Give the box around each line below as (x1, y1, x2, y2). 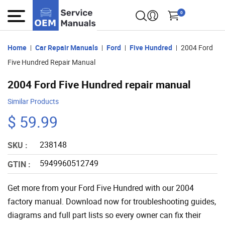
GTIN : (8, 158, 31, 170)
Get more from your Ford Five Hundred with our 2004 (8, 182, 194, 193)
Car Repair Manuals (35, 42, 98, 52)
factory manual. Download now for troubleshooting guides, (8, 195, 216, 207)
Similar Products (8, 96, 59, 106)
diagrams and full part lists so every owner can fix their (8, 209, 201, 220)
